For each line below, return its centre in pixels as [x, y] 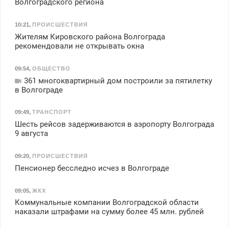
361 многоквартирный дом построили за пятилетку [117, 81]
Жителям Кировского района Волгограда [90, 37]
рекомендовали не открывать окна [79, 46]
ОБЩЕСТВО [51, 68]
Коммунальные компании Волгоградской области [107, 203]
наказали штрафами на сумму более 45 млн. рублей [109, 212]
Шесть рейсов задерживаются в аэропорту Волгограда [114, 124]
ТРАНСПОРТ [52, 112]
